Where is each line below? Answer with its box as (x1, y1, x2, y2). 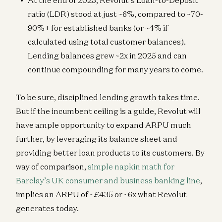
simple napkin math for (88, 162, 174, 172)
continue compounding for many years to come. (28, 64, 203, 75)
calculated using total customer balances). (28, 37, 186, 47)
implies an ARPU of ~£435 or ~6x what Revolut (16, 189, 187, 200)
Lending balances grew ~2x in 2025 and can (28, 51, 187, 61)
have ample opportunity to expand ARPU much (16, 120, 191, 130)
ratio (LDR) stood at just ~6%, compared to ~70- (28, 9, 203, 19)
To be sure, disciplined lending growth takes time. (16, 92, 200, 103)
